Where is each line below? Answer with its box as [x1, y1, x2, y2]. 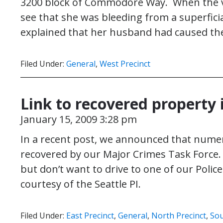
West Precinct [100, 58, 150, 69]
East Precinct [66, 210, 114, 221]
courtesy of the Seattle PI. [20, 177, 141, 191]
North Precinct [151, 210, 206, 221]
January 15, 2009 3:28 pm [20, 112, 137, 126]
